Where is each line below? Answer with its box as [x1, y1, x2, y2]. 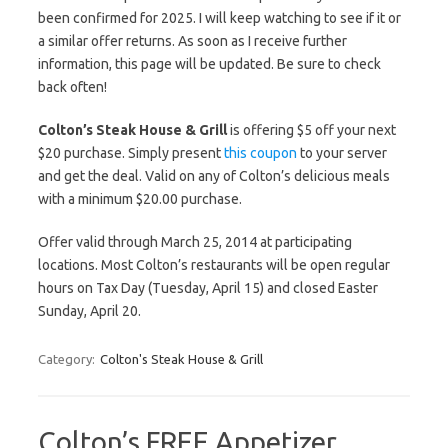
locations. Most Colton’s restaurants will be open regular [38, 257, 390, 273]
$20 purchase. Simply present [38, 145, 224, 161]
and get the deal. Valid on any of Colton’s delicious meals [38, 168, 390, 184]
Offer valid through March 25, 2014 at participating [38, 234, 352, 250]
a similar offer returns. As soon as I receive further [38, 33, 347, 49]
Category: [38, 352, 98, 366]
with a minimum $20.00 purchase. [38, 191, 242, 207]
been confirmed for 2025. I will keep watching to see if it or [38, 10, 401, 26]
